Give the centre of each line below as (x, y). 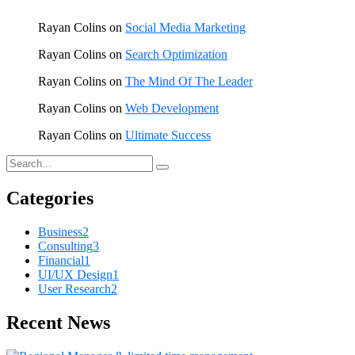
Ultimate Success (168, 136)
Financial (61, 260)
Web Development (172, 109)
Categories (50, 198)
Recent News (58, 322)
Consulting (65, 246)
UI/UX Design (75, 274)
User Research (74, 288)
